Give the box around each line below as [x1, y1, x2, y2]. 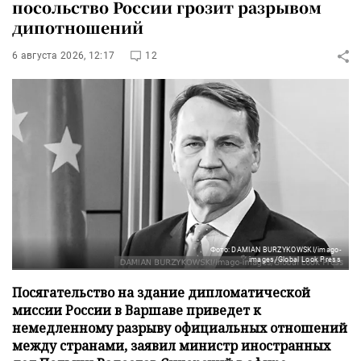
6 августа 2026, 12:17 [12, 50, 115, 61]
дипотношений [12, 16, 143, 38]
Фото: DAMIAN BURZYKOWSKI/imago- [210, 245, 341, 254]
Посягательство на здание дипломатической [12, 283, 310, 301]
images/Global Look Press [248, 255, 341, 263]
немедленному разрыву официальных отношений [12, 318, 347, 337]
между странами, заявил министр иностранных [12, 336, 330, 355]
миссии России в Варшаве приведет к [12, 301, 261, 319]
